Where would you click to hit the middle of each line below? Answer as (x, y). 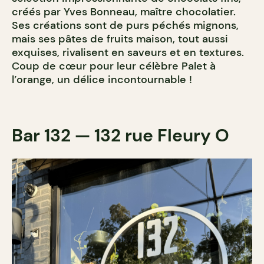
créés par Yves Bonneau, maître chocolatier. (124, 12)
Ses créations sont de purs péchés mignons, (125, 26)
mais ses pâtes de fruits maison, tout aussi (120, 39)
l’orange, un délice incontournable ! (103, 80)
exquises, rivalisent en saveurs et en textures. (128, 53)
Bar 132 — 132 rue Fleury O (121, 136)
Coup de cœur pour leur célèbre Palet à (114, 66)
